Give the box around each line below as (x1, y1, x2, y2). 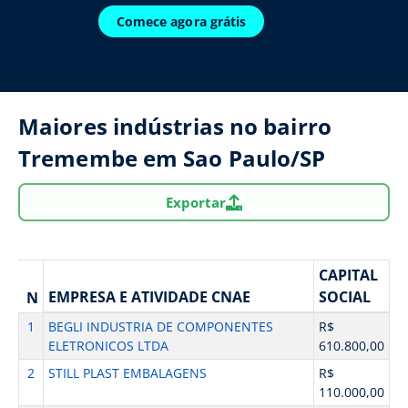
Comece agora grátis (116, 13, 247, 30)
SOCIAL (318, 287, 371, 307)
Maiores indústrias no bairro (18, 111, 331, 141)
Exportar (166, 192, 226, 211)
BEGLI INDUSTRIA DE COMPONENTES (47, 318, 273, 335)
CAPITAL (318, 265, 378, 285)
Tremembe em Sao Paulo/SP (18, 143, 326, 173)
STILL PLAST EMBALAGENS (47, 364, 207, 382)
